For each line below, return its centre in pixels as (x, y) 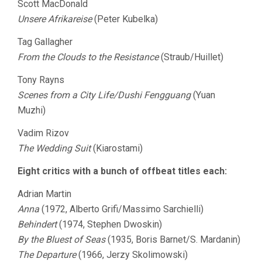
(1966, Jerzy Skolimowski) (132, 255)
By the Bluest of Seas (61, 239)
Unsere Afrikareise (55, 19)
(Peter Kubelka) (125, 19)
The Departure (47, 255)
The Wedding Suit (54, 148)
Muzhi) (32, 110)
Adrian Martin (44, 194)
